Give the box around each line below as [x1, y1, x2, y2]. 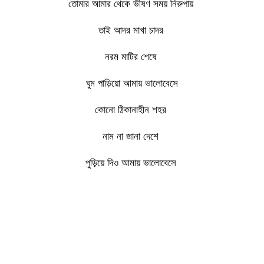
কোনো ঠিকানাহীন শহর [95, 103, 169, 115]
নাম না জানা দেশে [103, 130, 161, 142]
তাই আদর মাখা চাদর [98, 24, 166, 36]
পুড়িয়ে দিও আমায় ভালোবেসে [85, 156, 179, 169]
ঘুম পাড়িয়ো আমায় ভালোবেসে [86, 77, 178, 89]
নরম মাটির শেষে [104, 50, 160, 62]
